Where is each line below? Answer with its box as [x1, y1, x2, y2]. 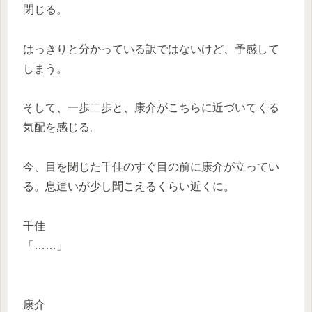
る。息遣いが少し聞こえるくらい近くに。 [23, 180, 235, 193]
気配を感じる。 [23, 121, 101, 134]
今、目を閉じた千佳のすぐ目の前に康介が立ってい [23, 161, 279, 173]
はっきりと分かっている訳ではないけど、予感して [23, 42, 279, 55]
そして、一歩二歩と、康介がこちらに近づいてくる [23, 102, 279, 114]
